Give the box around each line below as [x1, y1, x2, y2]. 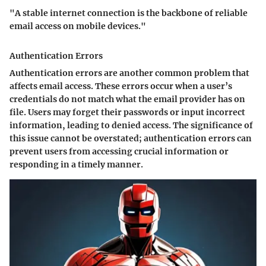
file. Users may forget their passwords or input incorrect [9, 107, 245, 118]
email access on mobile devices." [9, 21, 146, 32]
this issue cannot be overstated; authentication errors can [9, 133, 252, 144]
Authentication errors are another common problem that [9, 68, 249, 79]
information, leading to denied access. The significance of [9, 120, 253, 131]
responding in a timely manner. [9, 159, 143, 170]
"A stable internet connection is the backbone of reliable [9, 8, 248, 19]
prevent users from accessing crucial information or [9, 146, 229, 157]
